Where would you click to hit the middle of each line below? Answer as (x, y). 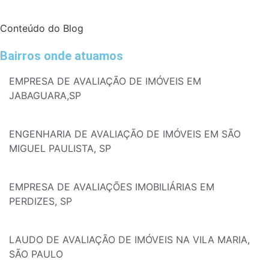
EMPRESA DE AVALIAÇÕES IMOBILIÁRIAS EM (112, 187)
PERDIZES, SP (41, 201)
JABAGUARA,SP (45, 96)
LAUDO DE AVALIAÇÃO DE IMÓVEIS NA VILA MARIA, (129, 240)
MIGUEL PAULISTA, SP (60, 149)
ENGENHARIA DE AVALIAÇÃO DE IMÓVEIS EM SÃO (125, 134)
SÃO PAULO (36, 254)
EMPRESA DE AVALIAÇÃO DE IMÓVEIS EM (105, 81)
